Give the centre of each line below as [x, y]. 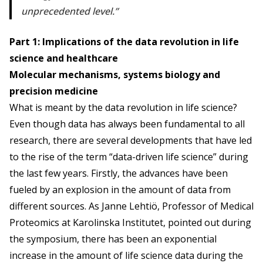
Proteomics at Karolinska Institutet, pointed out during [130, 223]
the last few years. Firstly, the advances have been [119, 173]
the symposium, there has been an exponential [113, 239]
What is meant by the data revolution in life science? [123, 108]
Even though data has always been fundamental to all [127, 124]
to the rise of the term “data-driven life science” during [129, 157]
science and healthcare [64, 58]
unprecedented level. [68, 11]
